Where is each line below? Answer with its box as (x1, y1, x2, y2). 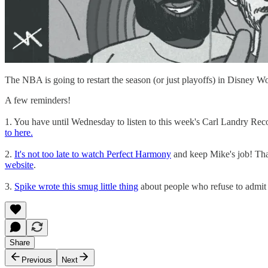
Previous (22, 255, 52, 265)
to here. (5, 127, 33, 138)
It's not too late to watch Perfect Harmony (14, 149, 171, 160)
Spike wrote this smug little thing (14, 181, 138, 192)
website (5, 160, 33, 170)
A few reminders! (5, 95, 71, 106)
